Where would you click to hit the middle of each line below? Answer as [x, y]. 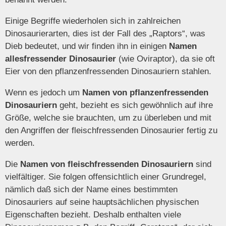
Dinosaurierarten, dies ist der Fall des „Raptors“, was [105, 34]
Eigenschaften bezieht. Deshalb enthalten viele [93, 215]
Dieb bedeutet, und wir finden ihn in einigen [87, 46]
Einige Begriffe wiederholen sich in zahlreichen [93, 21]
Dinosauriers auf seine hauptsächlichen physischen [102, 202]
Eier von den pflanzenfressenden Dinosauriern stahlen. [108, 72]
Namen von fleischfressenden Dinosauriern [107, 164]
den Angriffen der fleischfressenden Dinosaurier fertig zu [111, 131]
